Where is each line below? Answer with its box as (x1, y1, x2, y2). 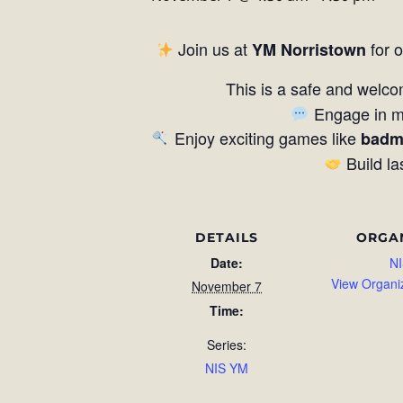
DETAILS (195, 229, 258, 246)
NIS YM (205, 359, 248, 377)
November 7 (192, 277, 262, 295)
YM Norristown (252, 38, 367, 61)
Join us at (174, 37, 253, 60)
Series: (207, 336, 246, 354)
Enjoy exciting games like (169, 126, 361, 149)
